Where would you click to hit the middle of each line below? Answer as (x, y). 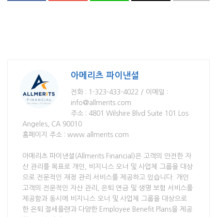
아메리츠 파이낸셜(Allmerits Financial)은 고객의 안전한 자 (107, 156)
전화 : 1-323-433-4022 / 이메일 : (119, 92)
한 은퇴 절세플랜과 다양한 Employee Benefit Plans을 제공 (107, 209)
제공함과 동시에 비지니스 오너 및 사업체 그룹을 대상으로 (105, 199)
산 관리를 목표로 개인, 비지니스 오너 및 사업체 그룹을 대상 (108, 167)
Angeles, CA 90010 (52, 124)
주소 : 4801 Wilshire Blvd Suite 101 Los (130, 114)
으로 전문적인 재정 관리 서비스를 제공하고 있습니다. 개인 (106, 178)
